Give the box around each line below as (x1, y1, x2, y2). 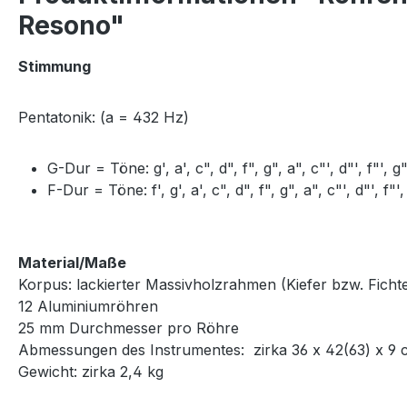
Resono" (18, 9, 124, 41)
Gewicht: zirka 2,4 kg (18, 362, 164, 381)
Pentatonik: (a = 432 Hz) (18, 107, 189, 126)
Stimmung (18, 56, 91, 75)
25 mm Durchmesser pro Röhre (18, 318, 239, 337)
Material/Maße (18, 253, 126, 272)
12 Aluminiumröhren (18, 296, 158, 315)
